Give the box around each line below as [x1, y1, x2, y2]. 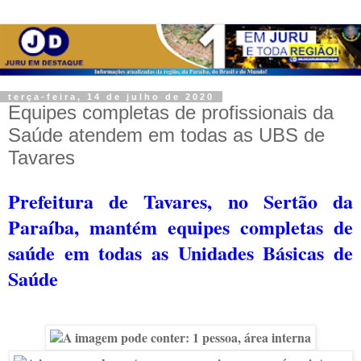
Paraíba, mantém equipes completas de [8, 212, 353, 241]
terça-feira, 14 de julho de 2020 [8, 91, 214, 102]
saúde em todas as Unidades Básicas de [8, 238, 353, 267]
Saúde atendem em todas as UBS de [8, 123, 325, 146]
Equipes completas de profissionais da [8, 101, 334, 123]
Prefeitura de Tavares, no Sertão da [8, 186, 353, 215]
